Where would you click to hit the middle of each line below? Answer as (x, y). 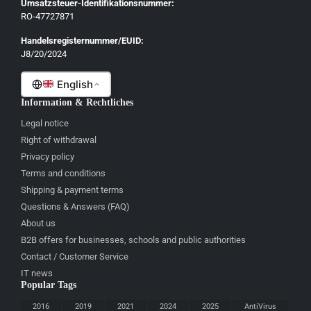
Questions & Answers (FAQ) (75, 207)
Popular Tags (49, 285)
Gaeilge (60, 33)
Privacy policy (48, 157)
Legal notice (45, 124)
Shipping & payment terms (72, 190)
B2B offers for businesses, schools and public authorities (133, 240)
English (73, 84)
